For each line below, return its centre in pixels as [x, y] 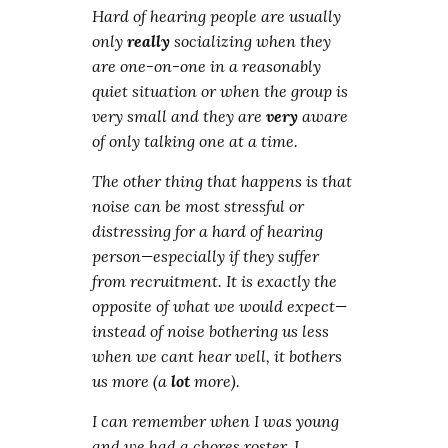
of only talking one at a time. [195, 141]
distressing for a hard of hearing [208, 231]
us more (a [132, 381]
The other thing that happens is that [222, 181]
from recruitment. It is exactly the [215, 281]
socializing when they [251, 41]
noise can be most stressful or [198, 206]
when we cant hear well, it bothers [217, 356]
